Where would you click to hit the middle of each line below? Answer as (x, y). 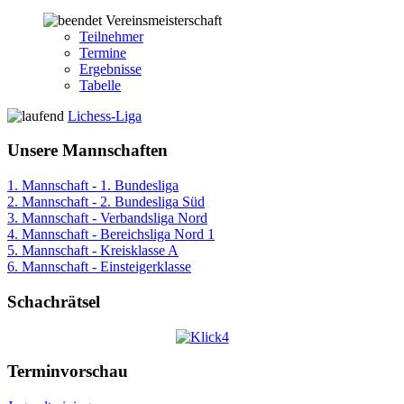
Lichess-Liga (105, 115)
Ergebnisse (110, 69)
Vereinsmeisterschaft (164, 20)
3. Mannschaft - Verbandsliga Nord (107, 218)
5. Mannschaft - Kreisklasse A (93, 251)
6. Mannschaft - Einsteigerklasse (99, 267)
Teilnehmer (111, 36)
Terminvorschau (68, 372)
